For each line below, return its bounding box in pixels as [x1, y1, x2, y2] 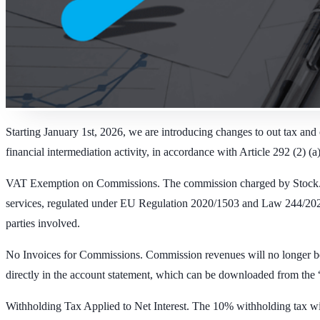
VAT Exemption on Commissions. [6, 177, 160, 190]
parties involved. [6, 217, 80, 230]
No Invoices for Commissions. [6, 249, 143, 261]
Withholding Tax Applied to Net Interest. [6, 300, 189, 313]
